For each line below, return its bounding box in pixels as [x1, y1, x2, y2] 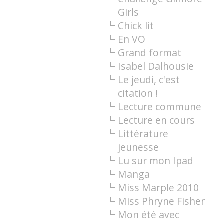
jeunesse [117, 140, 159, 154]
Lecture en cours [117, 113, 195, 127]
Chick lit [117, 19, 154, 33]
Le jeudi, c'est [117, 73, 180, 87]
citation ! [117, 86, 158, 100]
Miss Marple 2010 [117, 181, 199, 195]
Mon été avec [117, 208, 179, 222]
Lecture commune [117, 100, 201, 114]
